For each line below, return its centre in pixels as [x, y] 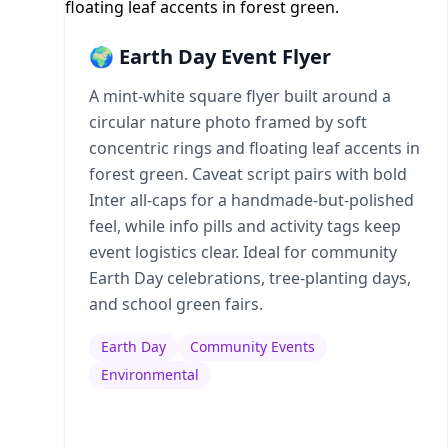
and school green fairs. [176, 304]
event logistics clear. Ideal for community [243, 252]
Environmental [150, 374]
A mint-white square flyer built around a [240, 96]
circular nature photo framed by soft [228, 122]
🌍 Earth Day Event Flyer [210, 56]
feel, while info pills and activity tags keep [245, 226]
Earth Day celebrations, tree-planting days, [250, 278]
